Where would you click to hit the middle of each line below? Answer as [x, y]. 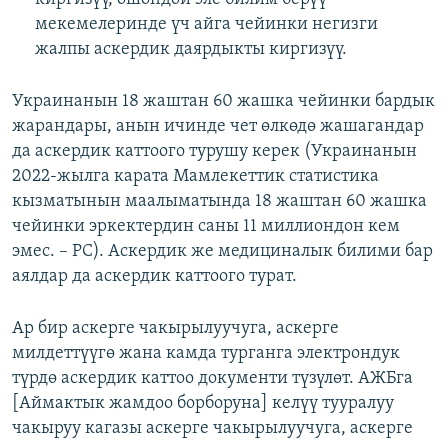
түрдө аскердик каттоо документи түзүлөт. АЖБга [212, 379]
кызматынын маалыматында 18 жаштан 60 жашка [219, 202]
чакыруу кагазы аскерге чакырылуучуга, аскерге [212, 429]
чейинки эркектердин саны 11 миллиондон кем [206, 227]
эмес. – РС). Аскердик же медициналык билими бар [222, 252]
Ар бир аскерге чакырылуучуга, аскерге [175, 329]
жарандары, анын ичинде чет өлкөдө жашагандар [218, 127]
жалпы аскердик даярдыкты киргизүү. [190, 50]
